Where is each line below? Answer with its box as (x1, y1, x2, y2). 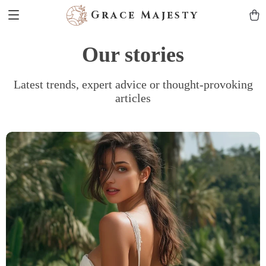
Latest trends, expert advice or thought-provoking (13, 78, 253, 91)
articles (115, 91, 151, 104)
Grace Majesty (91, 8, 199, 22)
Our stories (82, 43, 184, 66)
